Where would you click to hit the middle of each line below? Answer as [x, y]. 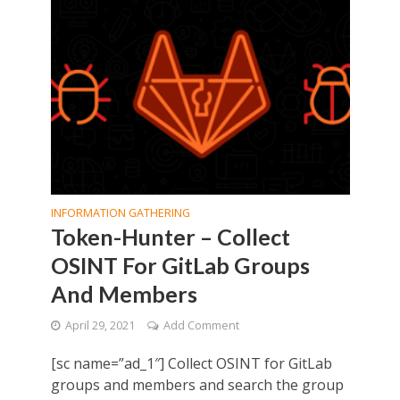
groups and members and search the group [197, 384]
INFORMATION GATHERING [120, 212]
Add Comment [201, 325]
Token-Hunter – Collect [170, 236]
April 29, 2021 [100, 325]
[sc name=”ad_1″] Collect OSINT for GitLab [191, 363]
